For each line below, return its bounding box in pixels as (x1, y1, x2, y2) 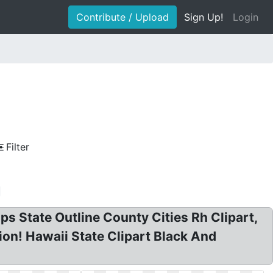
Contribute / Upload (76, 11, 169, 23)
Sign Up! (184, 11, 223, 23)
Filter (6, 141, 29, 153)
